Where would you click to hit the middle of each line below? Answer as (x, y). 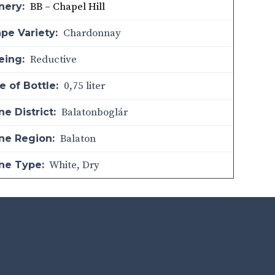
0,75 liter (83, 86)
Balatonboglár (94, 112)
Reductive (52, 60)
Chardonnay (91, 33)
